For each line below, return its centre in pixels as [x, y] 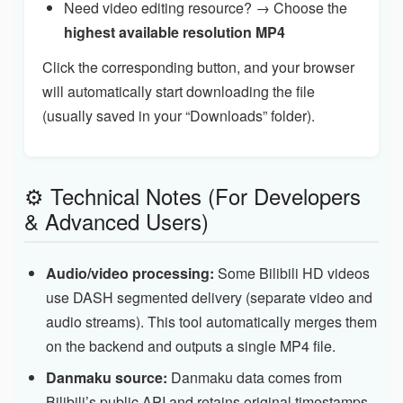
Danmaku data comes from [255, 377]
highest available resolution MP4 [175, 31]
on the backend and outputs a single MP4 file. [191, 345]
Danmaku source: [107, 377]
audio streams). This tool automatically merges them [211, 321]
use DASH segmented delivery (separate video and [209, 297]
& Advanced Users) [116, 220]
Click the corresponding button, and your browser [198, 67]
